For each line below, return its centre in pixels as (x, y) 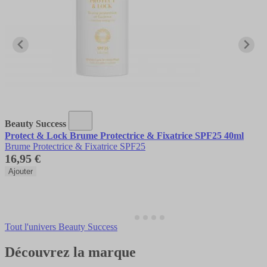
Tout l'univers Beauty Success (61, 226)
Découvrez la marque (70, 252)
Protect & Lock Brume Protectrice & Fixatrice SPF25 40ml (124, 135)
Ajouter (21, 171)
